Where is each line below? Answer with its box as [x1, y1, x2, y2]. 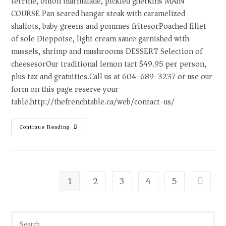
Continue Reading [20, 122, 70, 132]
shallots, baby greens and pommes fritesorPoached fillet [11, 19, 207, 33]
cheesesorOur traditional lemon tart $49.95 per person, [11, 57, 207, 71]
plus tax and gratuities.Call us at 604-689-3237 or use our [11, 70, 213, 84]
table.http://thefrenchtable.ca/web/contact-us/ [11, 95, 175, 109]
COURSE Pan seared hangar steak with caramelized [11, 7, 186, 21]
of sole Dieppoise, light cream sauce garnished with [11, 32, 190, 46]
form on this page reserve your [11, 82, 119, 96]
